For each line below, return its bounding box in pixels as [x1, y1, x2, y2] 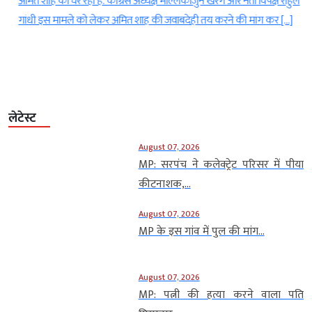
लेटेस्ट [8, 107, 36, 129]
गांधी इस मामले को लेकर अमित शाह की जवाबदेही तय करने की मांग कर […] [15, 10, 290, 30]
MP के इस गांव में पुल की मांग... [138, 221, 265, 241]
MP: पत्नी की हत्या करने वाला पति [138, 285, 304, 304]
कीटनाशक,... [138, 174, 191, 194]
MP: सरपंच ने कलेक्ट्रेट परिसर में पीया [138, 155, 304, 174]
